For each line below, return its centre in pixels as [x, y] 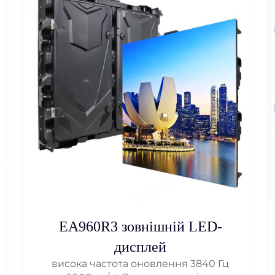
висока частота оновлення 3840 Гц [140, 264]
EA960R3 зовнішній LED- [140, 227]
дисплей [140, 247]
